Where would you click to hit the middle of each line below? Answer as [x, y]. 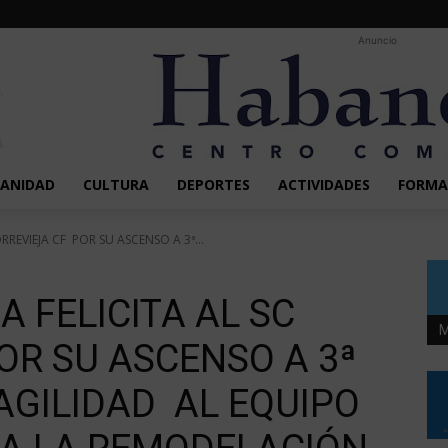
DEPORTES [213, 184]
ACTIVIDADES [323, 184]
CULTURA [115, 184]
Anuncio [377, 40]
